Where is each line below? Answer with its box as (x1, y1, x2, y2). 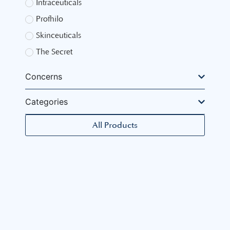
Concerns (25, 71, 62, 82)
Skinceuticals (36, 30, 81, 40)
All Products (92, 120, 138, 131)
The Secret (36, 47, 72, 56)
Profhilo (36, 14, 63, 24)
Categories (25, 97, 68, 107)
